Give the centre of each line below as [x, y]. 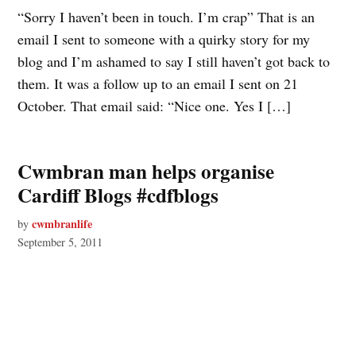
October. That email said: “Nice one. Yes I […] [155, 105]
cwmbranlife [62, 223]
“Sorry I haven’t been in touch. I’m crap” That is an [166, 16]
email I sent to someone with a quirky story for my [164, 39]
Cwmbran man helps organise [146, 171]
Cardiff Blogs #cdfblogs [118, 195]
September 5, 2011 [60, 242]
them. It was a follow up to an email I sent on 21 [158, 83]
